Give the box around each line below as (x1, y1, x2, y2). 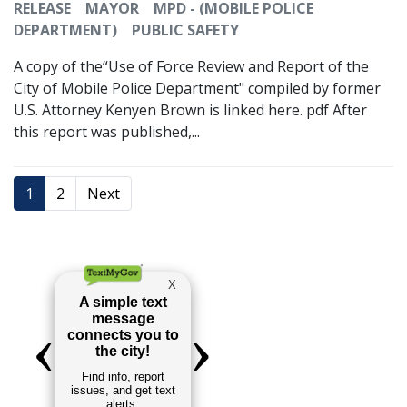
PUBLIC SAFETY (132, 20, 239, 41)
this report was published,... (14, 122, 200, 143)
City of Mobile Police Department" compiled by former (14, 78, 381, 99)
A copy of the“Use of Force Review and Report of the (14, 56, 369, 77)
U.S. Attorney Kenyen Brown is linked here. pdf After (14, 100, 367, 121)
